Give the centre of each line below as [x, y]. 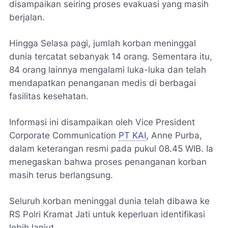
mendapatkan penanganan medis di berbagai [103, 83]
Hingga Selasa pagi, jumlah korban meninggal [103, 44]
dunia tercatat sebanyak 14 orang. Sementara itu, [111, 57]
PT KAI [132, 136]
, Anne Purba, [174, 136]
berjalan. [27, 18]
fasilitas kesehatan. [49, 96]
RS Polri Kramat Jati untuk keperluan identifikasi [107, 215]
